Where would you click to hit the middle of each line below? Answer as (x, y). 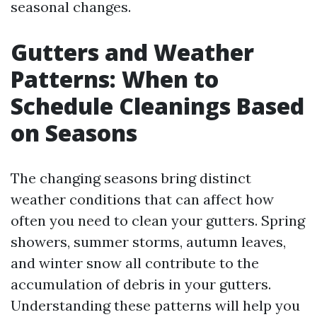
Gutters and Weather (132, 52)
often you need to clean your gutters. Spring (158, 220)
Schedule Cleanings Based (157, 106)
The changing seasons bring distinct (131, 178)
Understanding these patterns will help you (155, 305)
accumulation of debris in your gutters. (141, 284)
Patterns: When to (115, 79)
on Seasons (74, 133)
